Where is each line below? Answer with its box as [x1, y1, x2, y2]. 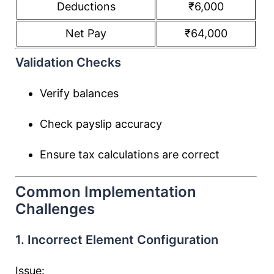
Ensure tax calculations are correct [40, 148, 220, 161]
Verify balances [40, 87, 119, 100]
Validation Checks [15, 55, 121, 70]
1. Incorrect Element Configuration [15, 232, 218, 247]
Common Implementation [15, 183, 196, 201]
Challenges [15, 200, 95, 218]
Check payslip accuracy [40, 117, 162, 130]
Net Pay [65, 27, 106, 40]
